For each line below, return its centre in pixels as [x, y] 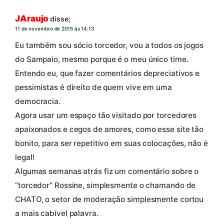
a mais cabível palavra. [57, 213]
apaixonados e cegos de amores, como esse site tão [109, 129]
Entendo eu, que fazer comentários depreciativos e [107, 73]
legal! [25, 157]
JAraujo [32, 19]
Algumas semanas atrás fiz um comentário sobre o [107, 171]
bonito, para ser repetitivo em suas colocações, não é [111, 143]
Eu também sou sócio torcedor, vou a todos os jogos [109, 45]
